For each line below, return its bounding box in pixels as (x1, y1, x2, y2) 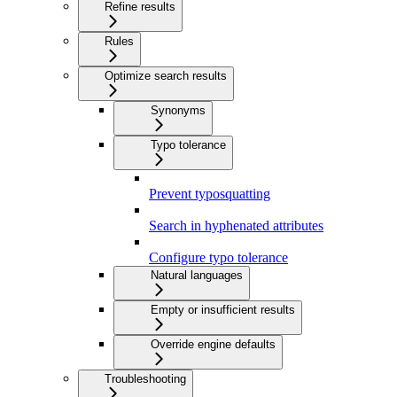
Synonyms (151, 103, 206, 117)
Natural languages (151, 268, 243, 282)
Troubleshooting (105, 371, 186, 385)
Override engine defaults (151, 337, 276, 351)
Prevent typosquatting (149, 185, 270, 201)
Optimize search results (105, 68, 227, 82)
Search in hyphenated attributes (149, 217, 323, 233)
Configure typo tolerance (149, 249, 288, 265)
